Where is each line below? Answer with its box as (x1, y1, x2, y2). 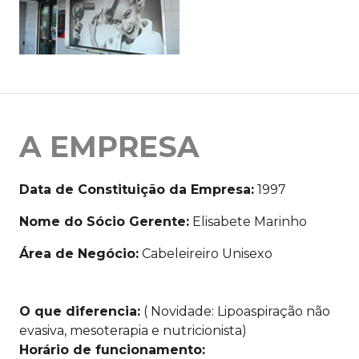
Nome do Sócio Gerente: (19, 214, 189, 230)
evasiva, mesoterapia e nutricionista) (19, 323, 247, 339)
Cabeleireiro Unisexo (139, 246, 272, 262)
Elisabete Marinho (189, 214, 307, 230)
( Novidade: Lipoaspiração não (140, 304, 330, 320)
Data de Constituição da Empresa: (19, 182, 254, 198)
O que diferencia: (19, 304, 140, 320)
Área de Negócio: (19, 246, 139, 262)
